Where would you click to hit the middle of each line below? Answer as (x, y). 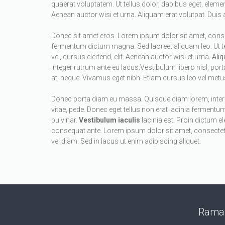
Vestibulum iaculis (109, 120)
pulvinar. (65, 120)
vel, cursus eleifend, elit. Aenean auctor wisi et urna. (132, 57)
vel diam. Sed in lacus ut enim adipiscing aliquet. (126, 141)
